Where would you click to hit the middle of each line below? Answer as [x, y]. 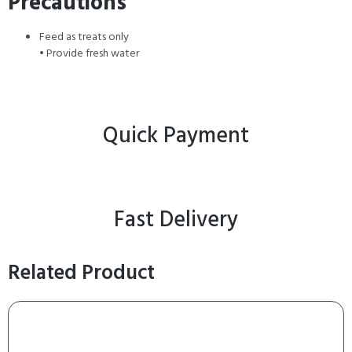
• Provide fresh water [89, 53]
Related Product [81, 273]
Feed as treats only [84, 37]
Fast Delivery [176, 220]
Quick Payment [176, 136]
